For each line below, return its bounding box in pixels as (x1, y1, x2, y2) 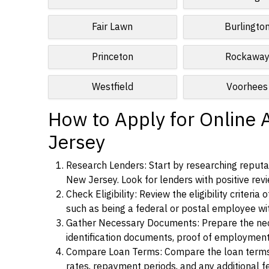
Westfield (91, 80, 133, 94)
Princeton (91, 50, 133, 64)
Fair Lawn (92, 20, 133, 34)
